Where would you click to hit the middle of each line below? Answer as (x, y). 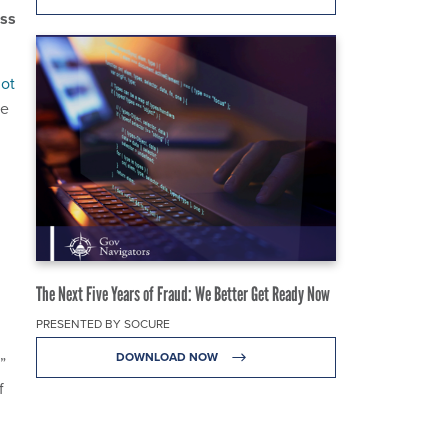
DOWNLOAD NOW (168, 356)
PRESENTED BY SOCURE (103, 323)
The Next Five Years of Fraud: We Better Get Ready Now (183, 293)
